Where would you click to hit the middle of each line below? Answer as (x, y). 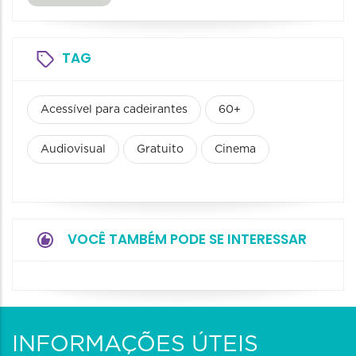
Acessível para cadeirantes (114, 110)
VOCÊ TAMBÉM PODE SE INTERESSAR (187, 240)
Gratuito (160, 150)
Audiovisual (73, 150)
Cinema (235, 150)
